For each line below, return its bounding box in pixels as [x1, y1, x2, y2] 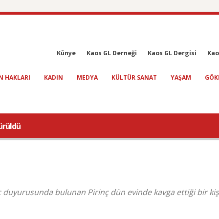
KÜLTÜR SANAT [111, 73, 157, 82]
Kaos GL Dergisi [148, 49, 197, 57]
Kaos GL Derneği [87, 49, 137, 57]
